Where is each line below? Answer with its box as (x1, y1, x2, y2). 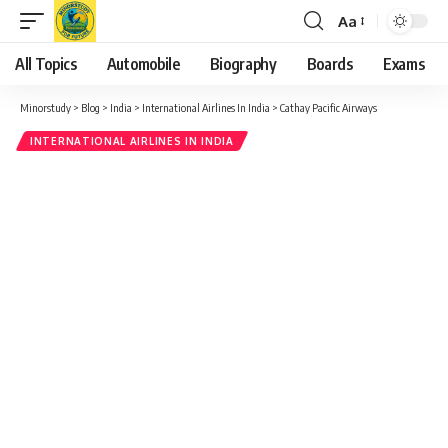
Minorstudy (20, 101, 71, 114)
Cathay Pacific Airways (280, 101, 377, 114)
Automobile (106, 54, 180, 74)
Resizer (337, 47, 387, 67)
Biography (209, 54, 277, 74)
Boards (306, 54, 353, 74)
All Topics (15, 54, 77, 74)
